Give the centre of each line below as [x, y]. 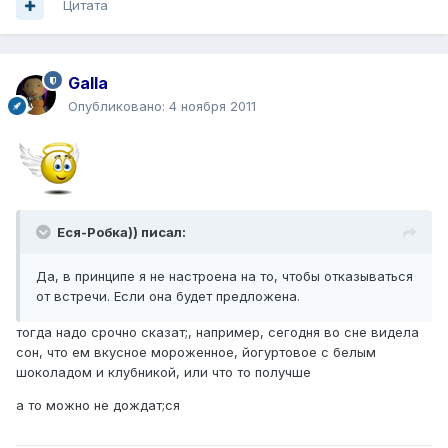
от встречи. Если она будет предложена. [168, 296]
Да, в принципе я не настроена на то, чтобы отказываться [224, 276]
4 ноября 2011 [212, 106]
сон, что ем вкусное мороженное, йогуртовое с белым [196, 352]
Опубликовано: [118, 106]
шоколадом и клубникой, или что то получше [163, 372]
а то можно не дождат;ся [98, 405]
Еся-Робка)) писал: [121, 232]
